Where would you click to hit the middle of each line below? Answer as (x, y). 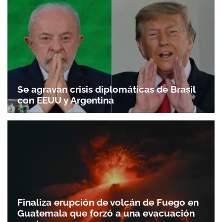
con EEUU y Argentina (66, 100)
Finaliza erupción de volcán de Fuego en (108, 202)
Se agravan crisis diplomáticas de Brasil (106, 89)
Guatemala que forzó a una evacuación (106, 213)
